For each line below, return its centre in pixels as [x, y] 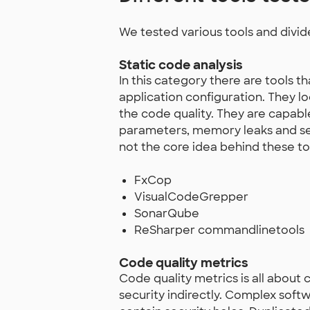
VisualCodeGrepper [192, 197]
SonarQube [167, 214]
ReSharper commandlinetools [220, 230]
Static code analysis [181, 65]
